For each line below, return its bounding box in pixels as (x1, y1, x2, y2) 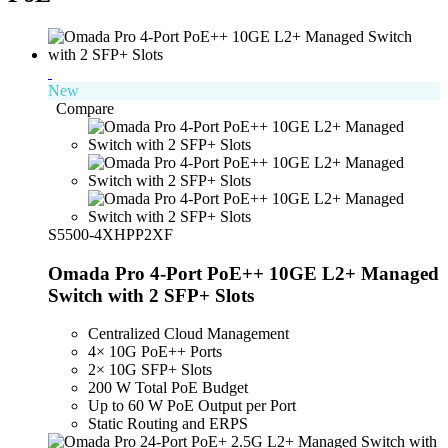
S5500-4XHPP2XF (48, 226, 173, 243)
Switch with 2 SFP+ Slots (48, 284, 254, 306)
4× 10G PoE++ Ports (88, 343, 222, 361)
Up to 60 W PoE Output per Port (88, 397, 296, 415)
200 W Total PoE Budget (88, 379, 248, 397)
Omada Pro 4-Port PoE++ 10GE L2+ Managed (48, 262, 439, 284)
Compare (56, 100, 114, 117)
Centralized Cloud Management (88, 325, 289, 343)
